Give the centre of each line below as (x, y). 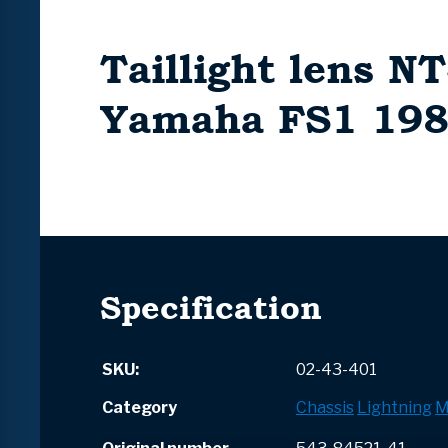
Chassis (325, 408)
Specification (211, 308)
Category (139, 408)
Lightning (394, 408)
